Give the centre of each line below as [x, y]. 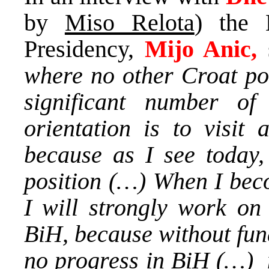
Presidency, [84, 49]
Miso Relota [129, 22]
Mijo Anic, [206, 49]
